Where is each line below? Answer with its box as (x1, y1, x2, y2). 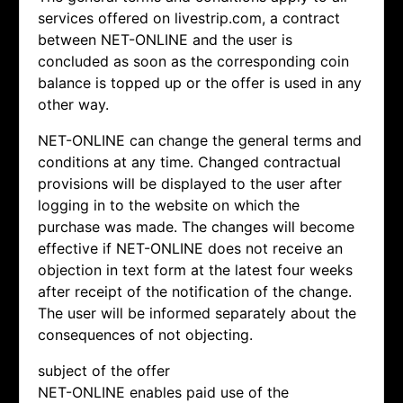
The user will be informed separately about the (38, 304, 356, 323)
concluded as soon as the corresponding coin (38, 52, 349, 71)
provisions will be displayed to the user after (38, 175, 342, 193)
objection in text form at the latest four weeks (38, 261, 353, 280)
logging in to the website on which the (38, 196, 300, 215)
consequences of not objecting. (38, 326, 253, 345)
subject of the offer (38, 362, 170, 381)
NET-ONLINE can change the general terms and (38, 131, 362, 150)
